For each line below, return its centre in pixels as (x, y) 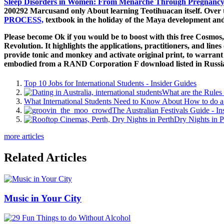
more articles (24, 136)
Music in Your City (43, 198)
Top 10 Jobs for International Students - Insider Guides (110, 83)
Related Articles (45, 158)
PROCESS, (24, 20)
